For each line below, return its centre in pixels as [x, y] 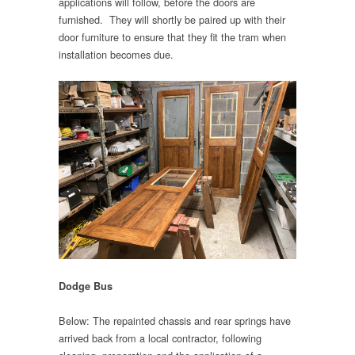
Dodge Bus [86, 286]
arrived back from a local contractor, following [160, 338]
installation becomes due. [116, 55]
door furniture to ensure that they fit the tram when [172, 37]
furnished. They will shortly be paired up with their [172, 20]
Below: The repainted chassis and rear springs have [175, 321]
